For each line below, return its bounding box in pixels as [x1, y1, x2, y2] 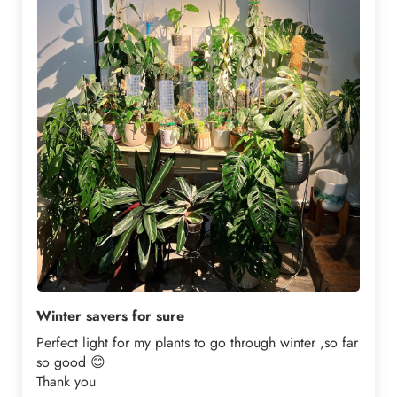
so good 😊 [36, 352, 105, 373]
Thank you [36, 371, 96, 393]
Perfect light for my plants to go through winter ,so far [36, 332, 358, 354]
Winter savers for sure [36, 306, 184, 327]
